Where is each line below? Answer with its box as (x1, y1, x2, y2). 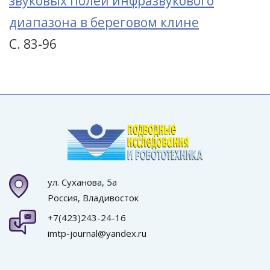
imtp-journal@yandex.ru (48, 227, 146, 239)
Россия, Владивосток (48, 191, 139, 204)
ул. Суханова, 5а (48, 175, 117, 188)
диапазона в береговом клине (9, 14, 199, 31)
